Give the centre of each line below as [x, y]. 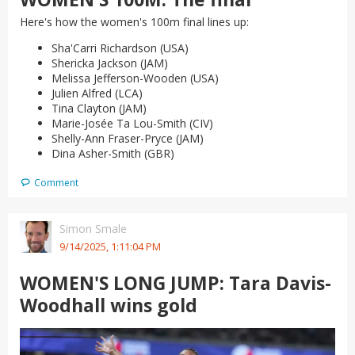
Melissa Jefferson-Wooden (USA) [135, 78]
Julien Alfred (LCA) [97, 94]
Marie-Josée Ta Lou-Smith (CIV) [132, 124]
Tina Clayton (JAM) [99, 109]
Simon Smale [93, 229]
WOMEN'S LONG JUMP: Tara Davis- [176, 283]
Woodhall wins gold [109, 305]
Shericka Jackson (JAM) [110, 63]
